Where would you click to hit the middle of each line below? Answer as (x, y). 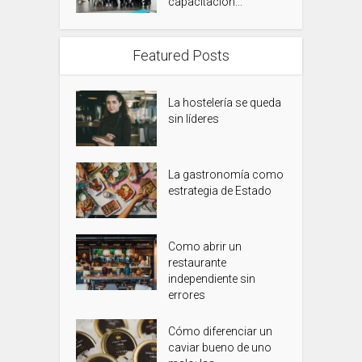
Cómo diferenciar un (221, 332)
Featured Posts (181, 56)
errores (187, 295)
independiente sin (212, 279)
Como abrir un (205, 247)
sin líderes (194, 119)
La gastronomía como (226, 175)
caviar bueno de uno (220, 348)
